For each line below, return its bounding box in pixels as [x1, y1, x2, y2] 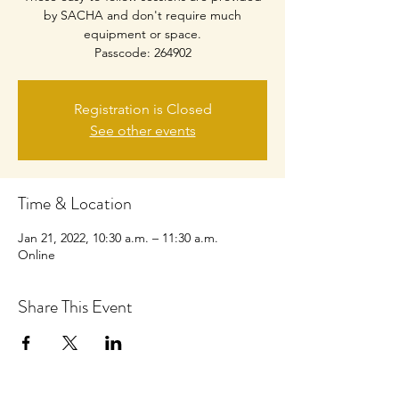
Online [18, 247, 55, 263]
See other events [89, 122, 196, 139]
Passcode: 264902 [94, 45, 191, 61]
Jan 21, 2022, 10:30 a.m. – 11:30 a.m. [18, 230, 218, 246]
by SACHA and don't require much [44, 7, 241, 23]
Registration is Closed [73, 101, 212, 118]
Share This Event [18, 294, 133, 320]
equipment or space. [84, 26, 201, 42]
